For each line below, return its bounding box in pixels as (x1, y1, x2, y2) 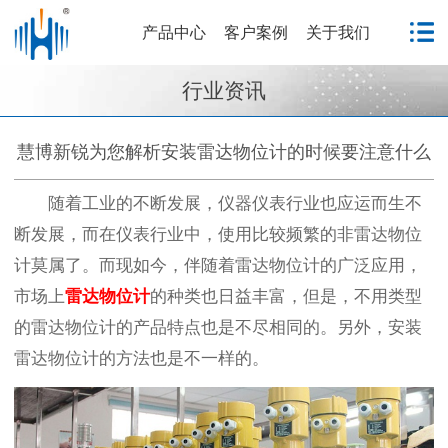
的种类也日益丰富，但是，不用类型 (150, 286, 422, 306)
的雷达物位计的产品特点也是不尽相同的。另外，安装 (14, 317, 422, 337)
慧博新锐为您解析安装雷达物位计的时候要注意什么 (17, 141, 431, 162)
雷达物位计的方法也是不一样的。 (14, 348, 269, 368)
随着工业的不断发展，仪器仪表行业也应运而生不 (47, 193, 422, 213)
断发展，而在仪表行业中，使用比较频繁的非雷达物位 (14, 224, 422, 244)
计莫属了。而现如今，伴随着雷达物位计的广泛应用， (14, 255, 422, 275)
